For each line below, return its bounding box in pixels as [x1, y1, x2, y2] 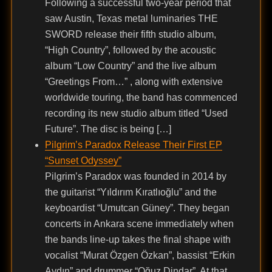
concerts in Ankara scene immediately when [44, 219, 234, 229]
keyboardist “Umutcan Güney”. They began [44, 203, 229, 214]
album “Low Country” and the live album [44, 61, 216, 72]
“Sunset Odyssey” [44, 155, 121, 166]
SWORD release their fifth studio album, [44, 29, 216, 40]
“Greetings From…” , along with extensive [44, 76, 223, 87]
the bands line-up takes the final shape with [44, 234, 231, 245]
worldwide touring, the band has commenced [44, 92, 237, 103]
